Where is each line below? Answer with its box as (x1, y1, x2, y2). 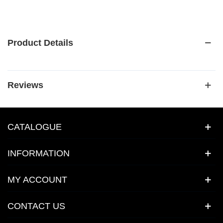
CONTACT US (7, 201, 65, 212)
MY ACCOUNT (7, 175, 67, 185)
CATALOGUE (7, 122, 62, 132)
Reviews (7, 80, 43, 91)
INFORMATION (7, 148, 70, 159)
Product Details (7, 38, 73, 48)
